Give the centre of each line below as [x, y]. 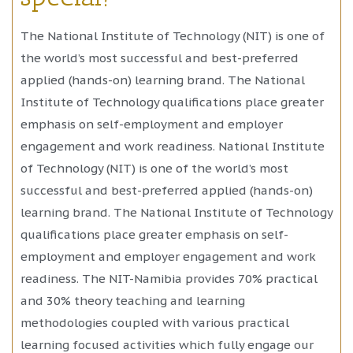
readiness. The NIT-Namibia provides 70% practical [169, 278]
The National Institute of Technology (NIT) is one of [173, 35]
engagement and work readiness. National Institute [173, 146]
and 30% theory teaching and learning [133, 300]
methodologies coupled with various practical [155, 322]
